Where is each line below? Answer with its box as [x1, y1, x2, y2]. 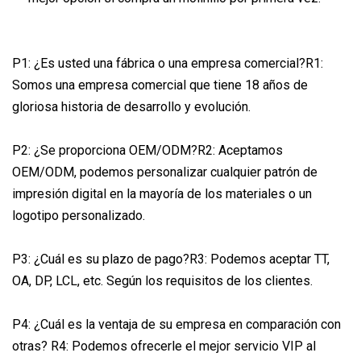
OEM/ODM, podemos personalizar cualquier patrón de [12, 164, 317, 180]
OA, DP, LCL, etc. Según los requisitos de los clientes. [12, 272, 313, 288]
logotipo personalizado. [12, 207, 145, 223]
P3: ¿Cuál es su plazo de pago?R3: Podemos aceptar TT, [12, 251, 330, 267]
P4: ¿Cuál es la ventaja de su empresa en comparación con [12, 316, 341, 332]
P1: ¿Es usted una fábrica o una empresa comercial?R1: [12, 55, 323, 71]
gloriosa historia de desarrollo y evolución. [12, 98, 251, 114]
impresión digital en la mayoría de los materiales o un [12, 185, 312, 201]
